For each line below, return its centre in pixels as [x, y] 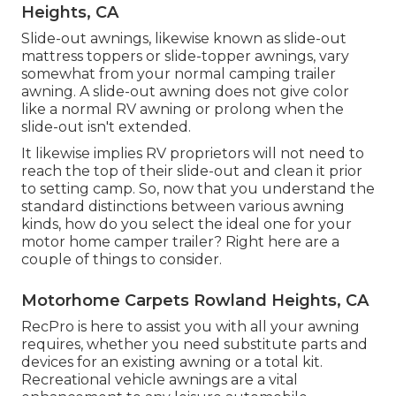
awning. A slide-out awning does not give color [185, 92]
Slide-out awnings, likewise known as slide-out [184, 39]
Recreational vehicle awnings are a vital [160, 380]
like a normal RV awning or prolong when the [183, 110]
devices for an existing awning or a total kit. [172, 362]
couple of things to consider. [122, 260]
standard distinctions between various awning [183, 207]
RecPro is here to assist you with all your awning [190, 327]
